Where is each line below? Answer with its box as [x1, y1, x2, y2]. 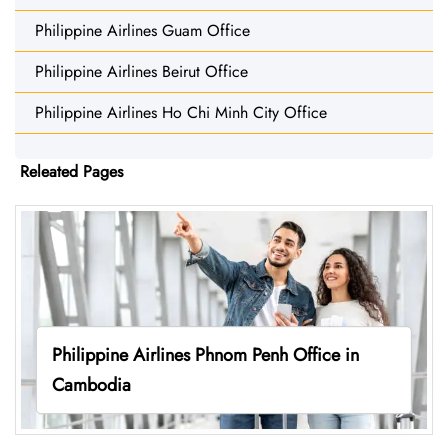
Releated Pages [20, 159, 123, 183]
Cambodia [51, 372, 131, 399]
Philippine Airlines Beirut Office [35, 59, 248, 83]
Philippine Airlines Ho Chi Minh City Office [35, 100, 327, 124]
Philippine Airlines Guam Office [35, 18, 250, 42]
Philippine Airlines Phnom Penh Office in [51, 342, 359, 369]
